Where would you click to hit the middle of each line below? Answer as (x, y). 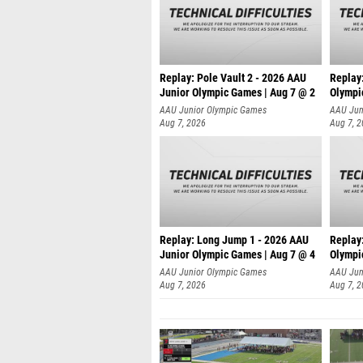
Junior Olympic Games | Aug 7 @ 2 (237, 93)
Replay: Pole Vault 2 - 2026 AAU (233, 78)
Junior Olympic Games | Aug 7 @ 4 (237, 255)
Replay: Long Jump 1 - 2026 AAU (234, 240)
